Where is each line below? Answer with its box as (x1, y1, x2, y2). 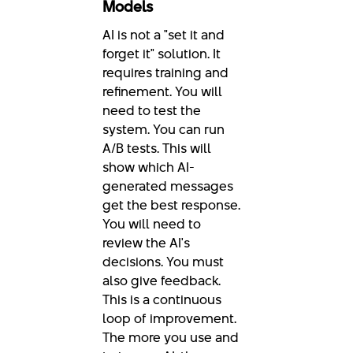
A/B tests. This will (102, 139, 211, 158)
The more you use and (102, 328, 239, 347)
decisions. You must (102, 252, 224, 272)
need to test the (102, 101, 201, 121)
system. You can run (102, 120, 225, 139)
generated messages (102, 176, 233, 196)
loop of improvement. (102, 309, 236, 329)
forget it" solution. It (102, 44, 221, 64)
